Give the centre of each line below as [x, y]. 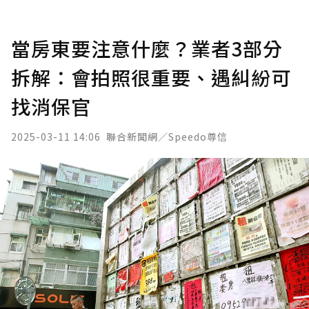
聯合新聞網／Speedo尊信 [167, 137]
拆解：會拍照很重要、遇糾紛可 [151, 77]
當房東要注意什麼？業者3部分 [147, 48]
